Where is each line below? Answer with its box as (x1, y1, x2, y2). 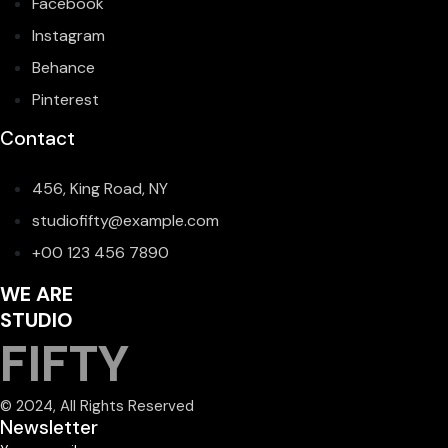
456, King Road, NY (32, 178, 168, 199)
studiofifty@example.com (32, 210, 219, 231)
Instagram (32, 25, 105, 46)
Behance (32, 57, 95, 78)
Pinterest (32, 89, 99, 110)
